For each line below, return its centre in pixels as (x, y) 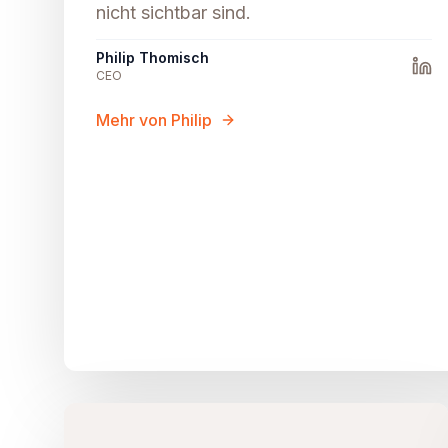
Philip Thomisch (152, 58)
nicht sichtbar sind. (173, 13)
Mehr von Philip (154, 120)
